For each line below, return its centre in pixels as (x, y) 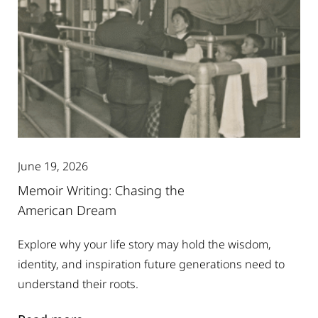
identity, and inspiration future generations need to (151, 264)
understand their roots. (78, 284)
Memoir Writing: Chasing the (101, 191)
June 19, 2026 (53, 166)
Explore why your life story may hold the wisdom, (144, 245)
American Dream (67, 210)
